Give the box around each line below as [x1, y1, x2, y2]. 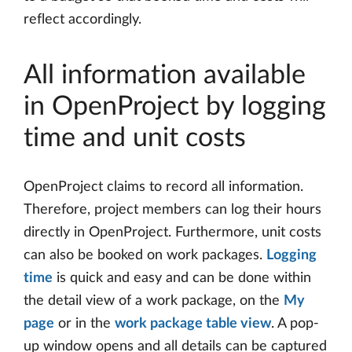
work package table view [115, 316, 271, 331]
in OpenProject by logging [24, 93, 326, 120]
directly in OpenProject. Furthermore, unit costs [24, 225, 321, 240]
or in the [54, 316, 115, 331]
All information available [24, 61, 306, 89]
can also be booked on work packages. [24, 247, 266, 262]
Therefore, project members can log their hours [24, 202, 321, 217]
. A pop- [271, 316, 319, 331]
